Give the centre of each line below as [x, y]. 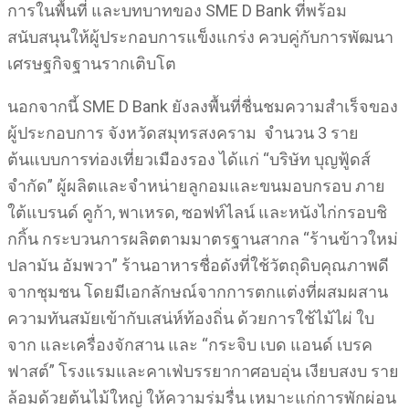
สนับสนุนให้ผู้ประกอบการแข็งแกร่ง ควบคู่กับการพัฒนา [200, 37]
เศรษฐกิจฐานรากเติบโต [92, 63]
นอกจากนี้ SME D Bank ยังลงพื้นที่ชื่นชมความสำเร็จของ [203, 106]
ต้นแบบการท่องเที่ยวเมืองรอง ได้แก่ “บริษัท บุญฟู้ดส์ [189, 159]
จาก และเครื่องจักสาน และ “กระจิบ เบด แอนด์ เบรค [190, 345]
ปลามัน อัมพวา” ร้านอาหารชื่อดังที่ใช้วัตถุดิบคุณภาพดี [198, 265]
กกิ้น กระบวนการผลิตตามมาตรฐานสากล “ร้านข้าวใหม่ [203, 239]
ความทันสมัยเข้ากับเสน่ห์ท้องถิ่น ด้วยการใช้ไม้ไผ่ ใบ [191, 318]
